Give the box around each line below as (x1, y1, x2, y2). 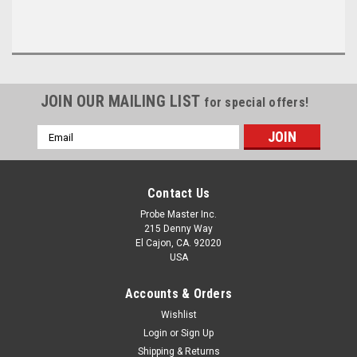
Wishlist (160, 309, 197, 321)
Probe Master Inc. (140, 209, 217, 221)
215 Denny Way (144, 223, 213, 235)
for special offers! (204, 95, 309, 111)
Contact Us (147, 186, 210, 202)
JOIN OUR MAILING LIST (40, 92, 205, 112)
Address (37, 143, 80, 156)
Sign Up (181, 328, 214, 339)
